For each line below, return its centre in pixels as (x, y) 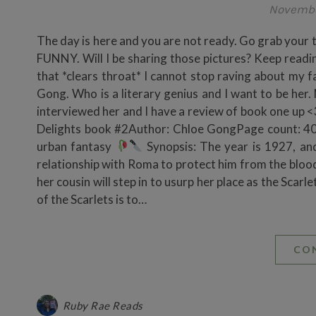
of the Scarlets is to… (92, 199)
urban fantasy (76, 146)
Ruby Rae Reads (103, 305)
